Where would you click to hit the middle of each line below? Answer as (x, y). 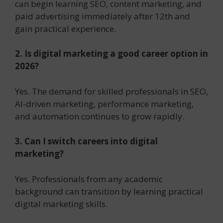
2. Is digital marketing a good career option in (111, 54)
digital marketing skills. (61, 204)
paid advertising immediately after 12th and (103, 16)
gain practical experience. (65, 28)
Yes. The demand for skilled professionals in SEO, (111, 91)
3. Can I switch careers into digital (86, 141)
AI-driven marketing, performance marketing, (104, 104)
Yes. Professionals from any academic (89, 179)
